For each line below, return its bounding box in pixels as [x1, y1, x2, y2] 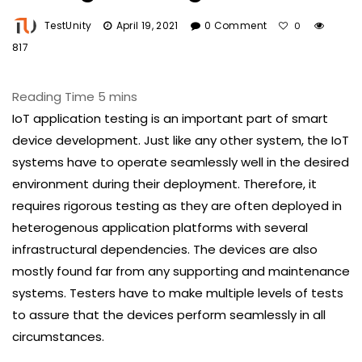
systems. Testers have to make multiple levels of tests [12, 284, 343, 301]
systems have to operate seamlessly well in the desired [12, 153, 349, 170]
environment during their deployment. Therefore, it [12, 175, 317, 192]
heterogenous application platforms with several [12, 218, 308, 236]
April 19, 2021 [116, 18, 179, 32]
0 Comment [204, 18, 267, 32]
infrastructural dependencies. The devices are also [12, 240, 318, 258]
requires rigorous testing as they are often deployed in [12, 196, 342, 214]
